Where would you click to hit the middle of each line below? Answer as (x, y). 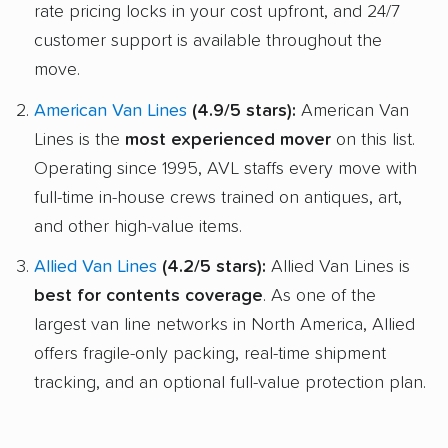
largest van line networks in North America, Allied (224, 325)
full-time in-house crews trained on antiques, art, (218, 197)
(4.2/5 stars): (211, 267)
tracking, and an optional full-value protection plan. (230, 383)
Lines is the (79, 139)
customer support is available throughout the (208, 40)
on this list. (373, 139)
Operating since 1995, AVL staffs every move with (225, 168)
